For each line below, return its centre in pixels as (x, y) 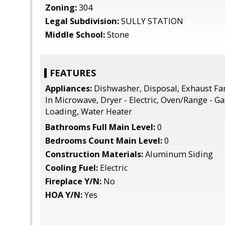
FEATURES (73, 73)
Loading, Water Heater (89, 111)
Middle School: (75, 35)
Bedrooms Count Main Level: (104, 141)
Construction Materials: (94, 154)
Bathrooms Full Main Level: (100, 127)
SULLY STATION (151, 21)
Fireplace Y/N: (73, 181)
